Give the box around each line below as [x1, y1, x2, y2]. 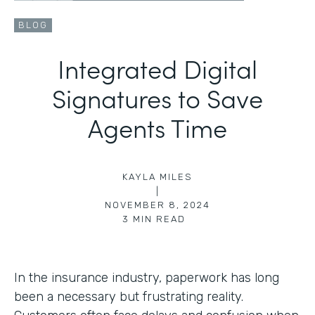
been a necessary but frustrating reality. [14, 288, 243, 304]
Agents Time [88, 108, 227, 145]
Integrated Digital [58, 49, 257, 86]
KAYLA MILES [122, 171, 193, 182]
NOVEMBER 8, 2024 [105, 199, 210, 210]
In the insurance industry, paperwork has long [14, 269, 279, 285]
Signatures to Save [52, 79, 263, 115]
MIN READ [133, 213, 186, 224]
